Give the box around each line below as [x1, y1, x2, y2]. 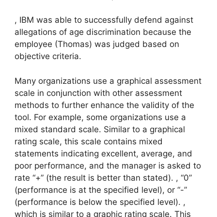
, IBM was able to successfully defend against [15, 15, 193, 25]
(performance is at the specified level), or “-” [15, 185, 187, 195]
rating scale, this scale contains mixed [15, 136, 163, 146]
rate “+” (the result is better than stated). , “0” [15, 172, 192, 183]
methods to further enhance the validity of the [15, 100, 194, 110]
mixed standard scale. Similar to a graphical [15, 124, 185, 134]
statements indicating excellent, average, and [15, 148, 192, 158]
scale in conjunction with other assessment [15, 88, 182, 98]
